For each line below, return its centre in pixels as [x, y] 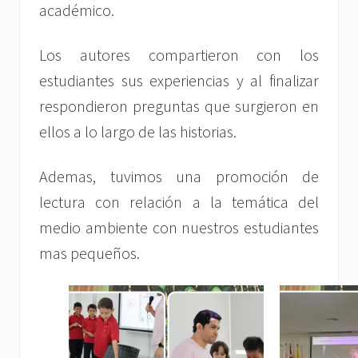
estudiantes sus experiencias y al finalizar [179, 81]
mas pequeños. [89, 253]
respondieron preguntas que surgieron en [179, 106]
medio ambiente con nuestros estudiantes [179, 228]
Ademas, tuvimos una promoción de [179, 177]
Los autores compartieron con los [179, 55]
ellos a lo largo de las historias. [138, 132]
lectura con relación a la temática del [179, 202]
